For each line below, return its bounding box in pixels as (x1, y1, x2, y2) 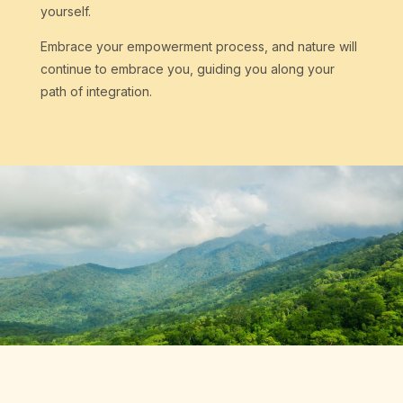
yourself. (40, 4, 91, 20)
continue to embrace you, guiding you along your (40, 61, 335, 77)
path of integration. (40, 84, 152, 100)
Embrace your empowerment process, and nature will (40, 39, 357, 55)
